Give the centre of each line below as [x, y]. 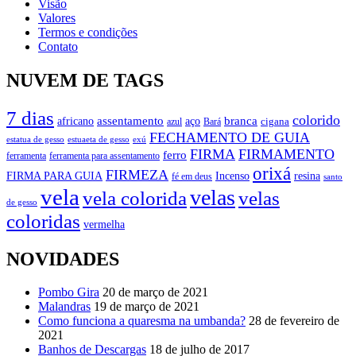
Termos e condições [88, 32]
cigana [275, 121]
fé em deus [192, 176]
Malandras [64, 307]
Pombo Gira [69, 292]
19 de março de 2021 [147, 307]
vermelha [104, 224]
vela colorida [135, 198]
